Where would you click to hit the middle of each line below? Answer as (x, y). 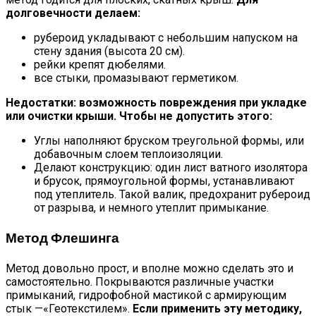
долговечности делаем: (73, 13)
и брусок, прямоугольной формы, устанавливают (164, 181)
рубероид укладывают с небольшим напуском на (166, 38)
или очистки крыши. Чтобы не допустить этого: (139, 116)
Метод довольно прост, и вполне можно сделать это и (150, 268)
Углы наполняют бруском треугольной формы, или (169, 141)
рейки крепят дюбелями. (100, 65)
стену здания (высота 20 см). (109, 51)
